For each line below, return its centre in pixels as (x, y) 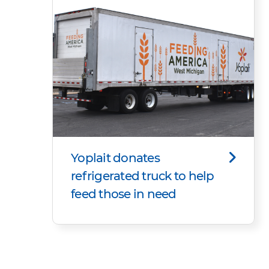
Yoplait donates (115, 158)
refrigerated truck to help (143, 176)
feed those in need (124, 194)
